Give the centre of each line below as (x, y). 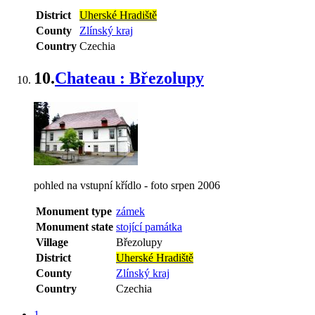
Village (52, 242)
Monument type (74, 211)
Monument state (75, 227)
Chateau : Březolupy (129, 78)
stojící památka (149, 227)
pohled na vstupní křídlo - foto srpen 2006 (127, 185)
